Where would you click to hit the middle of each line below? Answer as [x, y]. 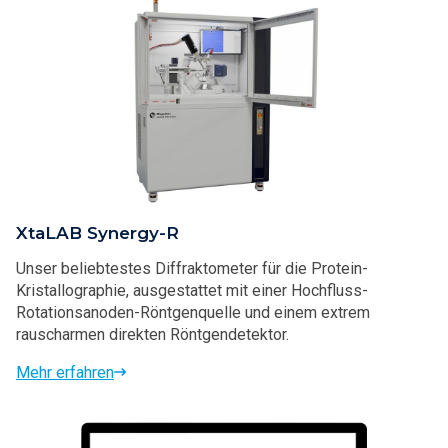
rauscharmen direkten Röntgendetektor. [152, 334]
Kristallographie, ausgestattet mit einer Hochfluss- [192, 290]
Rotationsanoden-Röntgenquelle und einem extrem [193, 312]
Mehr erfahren [65, 372]
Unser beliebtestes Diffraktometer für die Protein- [192, 268]
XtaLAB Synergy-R [97, 232]
